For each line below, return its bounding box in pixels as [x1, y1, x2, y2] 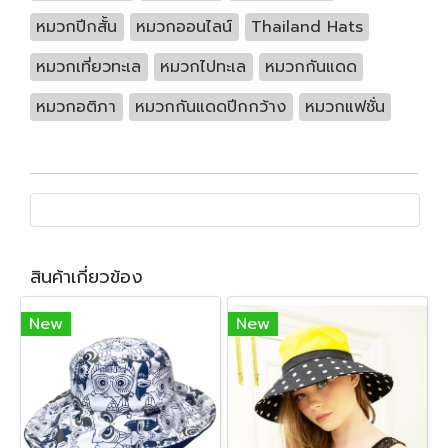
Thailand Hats [250, 15, 363, 39]
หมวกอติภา [36, 95, 117, 119]
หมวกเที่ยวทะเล [36, 55, 142, 79]
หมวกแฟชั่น [304, 95, 385, 119]
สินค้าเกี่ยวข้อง [30, 263, 143, 291]
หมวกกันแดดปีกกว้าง [135, 95, 287, 119]
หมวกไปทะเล [160, 55, 247, 79]
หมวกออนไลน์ [136, 15, 233, 39]
